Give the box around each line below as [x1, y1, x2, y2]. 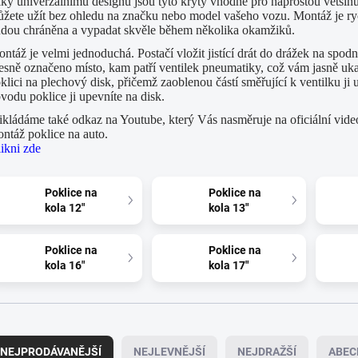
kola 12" [45, 201, 86, 214]
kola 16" [45, 258, 86, 272]
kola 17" [209, 258, 249, 272]
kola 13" [209, 201, 249, 214]
